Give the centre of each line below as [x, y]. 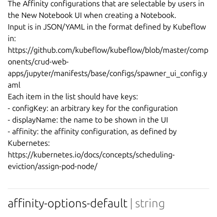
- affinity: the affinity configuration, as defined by [92, 132]
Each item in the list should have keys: [73, 97]
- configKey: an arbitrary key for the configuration [93, 108]
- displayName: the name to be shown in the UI [88, 120]
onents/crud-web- [38, 62]
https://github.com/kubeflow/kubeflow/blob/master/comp [108, 50]
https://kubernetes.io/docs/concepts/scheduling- [91, 155]
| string [147, 203]
